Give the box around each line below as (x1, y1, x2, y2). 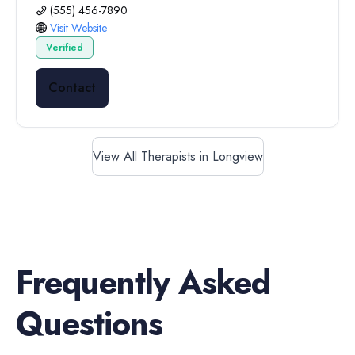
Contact (48, 78, 96, 97)
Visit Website (50, 20, 107, 36)
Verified (46, 40, 83, 55)
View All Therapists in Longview (92, 147, 263, 166)
